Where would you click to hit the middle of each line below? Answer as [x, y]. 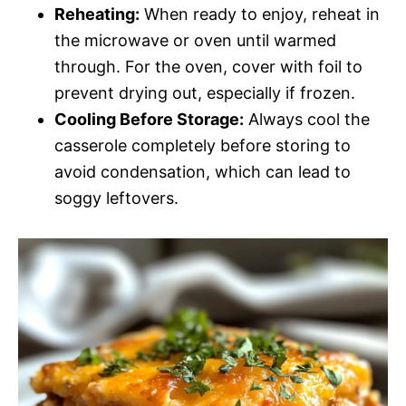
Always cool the [307, 119]
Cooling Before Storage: [149, 119]
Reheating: [97, 14]
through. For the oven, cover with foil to [208, 67]
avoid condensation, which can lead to [203, 172]
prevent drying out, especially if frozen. [205, 93]
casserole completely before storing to [203, 145]
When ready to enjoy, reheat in [260, 14]
